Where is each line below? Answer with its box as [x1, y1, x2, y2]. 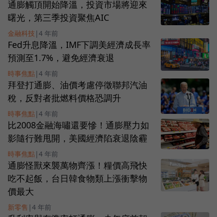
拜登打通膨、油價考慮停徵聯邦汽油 [8, 79, 147, 91]
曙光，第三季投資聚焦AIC [8, 12, 109, 24]
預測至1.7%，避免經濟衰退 [8, 52, 114, 64]
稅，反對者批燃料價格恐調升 [8, 92, 121, 104]
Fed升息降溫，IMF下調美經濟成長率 [8, 39, 151, 51]
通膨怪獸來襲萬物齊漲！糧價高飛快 [8, 159, 147, 171]
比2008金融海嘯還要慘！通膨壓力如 [8, 119, 149, 131]
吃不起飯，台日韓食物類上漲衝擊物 [8, 172, 147, 185]
